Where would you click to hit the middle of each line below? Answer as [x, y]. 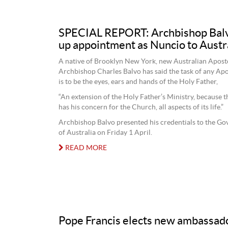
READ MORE [85, 148]
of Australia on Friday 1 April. [105, 133]
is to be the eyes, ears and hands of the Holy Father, [138, 82]
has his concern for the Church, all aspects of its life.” [141, 107]
